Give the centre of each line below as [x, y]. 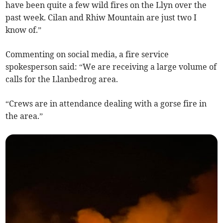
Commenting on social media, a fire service [87, 54]
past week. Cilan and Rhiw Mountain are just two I [101, 17]
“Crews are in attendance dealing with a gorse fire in [106, 103]
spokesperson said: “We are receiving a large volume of [111, 66]
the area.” [24, 116]
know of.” [24, 30]
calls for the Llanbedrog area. [62, 79]
